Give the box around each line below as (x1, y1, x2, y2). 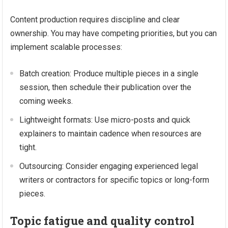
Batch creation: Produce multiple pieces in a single (19, 69, 199, 78)
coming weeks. (19, 96, 73, 106)
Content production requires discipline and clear (10, 15, 180, 24)
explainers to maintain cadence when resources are (19, 129, 202, 138)
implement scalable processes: (10, 42, 123, 52)
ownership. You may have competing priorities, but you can (10, 28, 217, 38)
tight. (19, 142, 37, 152)
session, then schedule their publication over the (19, 82, 192, 92)
